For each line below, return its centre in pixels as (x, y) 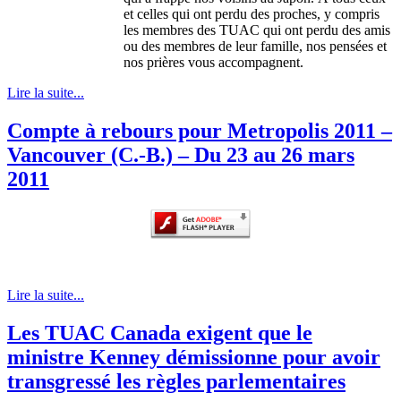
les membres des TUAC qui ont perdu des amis (257, 30)
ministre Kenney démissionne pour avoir (194, 357)
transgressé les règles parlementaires (176, 381)
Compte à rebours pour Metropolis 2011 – (200, 131)
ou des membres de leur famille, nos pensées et (255, 47)
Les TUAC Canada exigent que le (160, 333)
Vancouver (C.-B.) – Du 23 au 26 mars (181, 155)
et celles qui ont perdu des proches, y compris (252, 14)
